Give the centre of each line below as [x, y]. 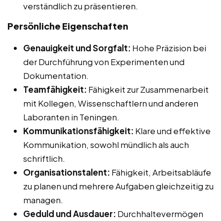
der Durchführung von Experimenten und [104, 62]
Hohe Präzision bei [168, 48]
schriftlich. [44, 159]
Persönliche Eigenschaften [68, 26]
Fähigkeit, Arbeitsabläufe [161, 172]
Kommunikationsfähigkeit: [78, 131]
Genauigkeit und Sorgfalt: [77, 48]
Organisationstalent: [67, 172]
